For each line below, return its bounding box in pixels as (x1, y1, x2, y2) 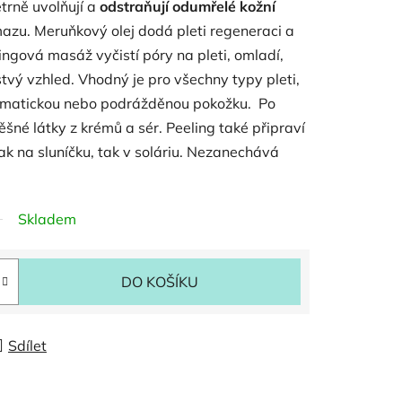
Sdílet (8, 336, 47, 354)
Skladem (18, 209, 76, 228)
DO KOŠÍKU (121, 272, 198, 291)
